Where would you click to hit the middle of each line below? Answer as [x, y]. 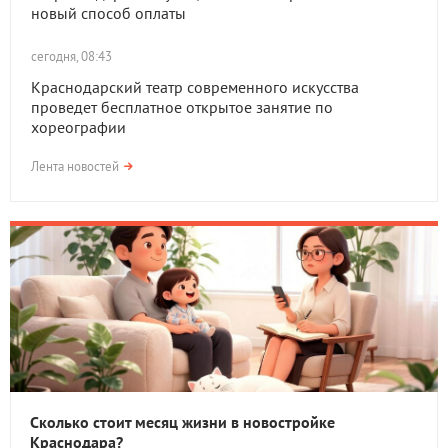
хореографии [78, 127]
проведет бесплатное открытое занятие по [182, 107]
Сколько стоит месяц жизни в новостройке [182, 422]
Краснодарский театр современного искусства [195, 87]
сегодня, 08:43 [71, 56]
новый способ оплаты [108, 13]
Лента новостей [75, 166]
